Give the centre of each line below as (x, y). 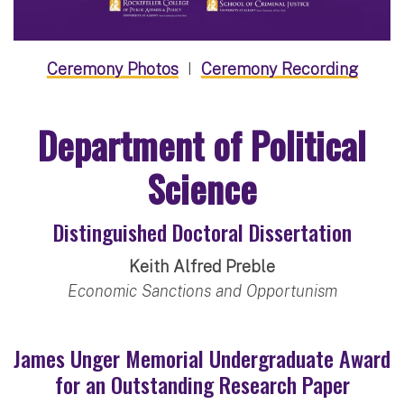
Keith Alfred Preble (202, 266)
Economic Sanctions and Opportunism (202, 290)
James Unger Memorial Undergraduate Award (202, 358)
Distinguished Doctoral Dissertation (202, 231)
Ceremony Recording (279, 69)
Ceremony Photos (112, 69)
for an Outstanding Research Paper (202, 384)
